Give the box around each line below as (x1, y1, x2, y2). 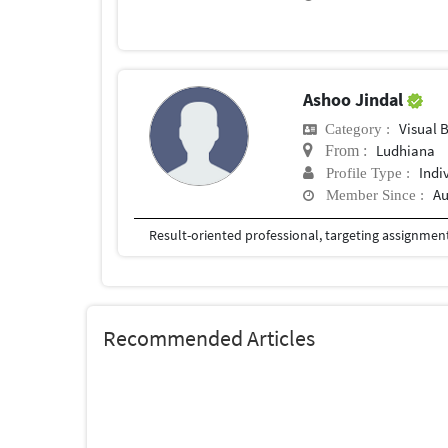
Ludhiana (376, 140, 436, 160)
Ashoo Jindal (303, 87, 408, 111)
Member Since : (314, 186, 425, 202)
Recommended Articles (103, 323, 315, 352)
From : (313, 141, 368, 158)
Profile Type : (314, 164, 411, 180)
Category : (317, 120, 391, 136)
